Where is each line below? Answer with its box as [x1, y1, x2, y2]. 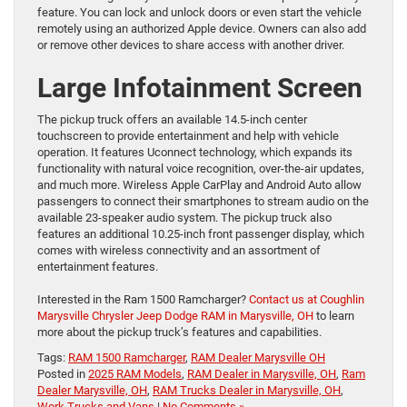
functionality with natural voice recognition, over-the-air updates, [37, 161, 364, 175]
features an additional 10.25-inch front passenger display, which [37, 226, 364, 241]
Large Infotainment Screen [37, 71, 362, 104]
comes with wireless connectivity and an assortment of [37, 243, 321, 257]
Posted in [37, 366, 88, 381]
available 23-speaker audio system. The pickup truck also [37, 210, 332, 224]
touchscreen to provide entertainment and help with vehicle [37, 128, 339, 143]
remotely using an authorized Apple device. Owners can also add [37, 21, 366, 35]
